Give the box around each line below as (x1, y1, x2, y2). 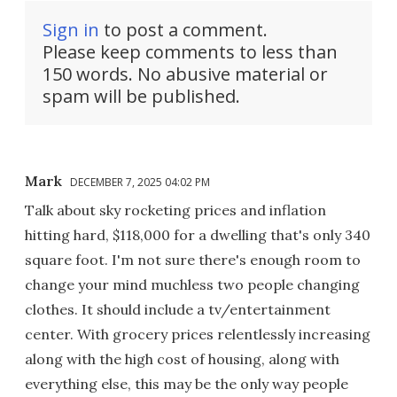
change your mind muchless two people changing (25, 275, 360, 293)
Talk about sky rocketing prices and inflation (25, 200, 326, 219)
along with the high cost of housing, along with (25, 349, 339, 368)
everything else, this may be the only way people (25, 374, 348, 393)
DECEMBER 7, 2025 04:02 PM (70, 174, 210, 190)
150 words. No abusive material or (43, 61, 328, 86)
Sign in (43, 17, 99, 42)
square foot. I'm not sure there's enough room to (25, 250, 361, 269)
